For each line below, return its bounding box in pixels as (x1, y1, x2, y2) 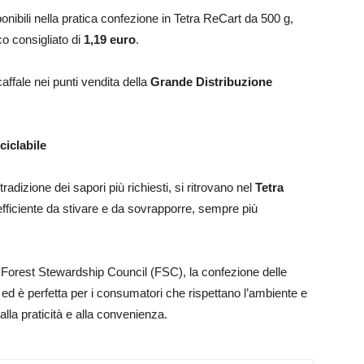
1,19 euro (84, 32, 136, 47)
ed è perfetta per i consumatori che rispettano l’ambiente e (2, 286, 307, 301)
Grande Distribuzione (150, 75, 272, 89)
